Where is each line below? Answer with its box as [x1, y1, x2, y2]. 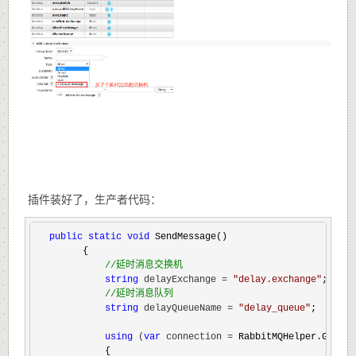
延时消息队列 [115, 288, 173, 300]
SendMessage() [149, 231, 227, 243]
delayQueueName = [137, 303, 238, 315]
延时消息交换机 [115, 260, 183, 272]
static [87, 231, 122, 243]
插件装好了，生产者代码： [25, 190, 161, 207]
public [48, 231, 83, 243]
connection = [160, 331, 233, 343]
